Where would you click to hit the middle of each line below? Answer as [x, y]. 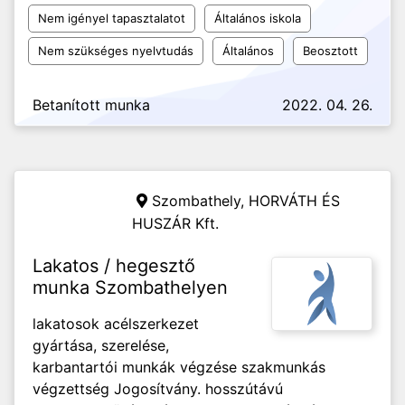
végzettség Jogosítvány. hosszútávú [158, 389]
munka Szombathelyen [130, 287]
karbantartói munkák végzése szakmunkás [179, 367]
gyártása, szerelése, [101, 345]
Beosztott [330, 51]
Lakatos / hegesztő [114, 266]
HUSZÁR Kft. [175, 223]
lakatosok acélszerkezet [116, 324]
